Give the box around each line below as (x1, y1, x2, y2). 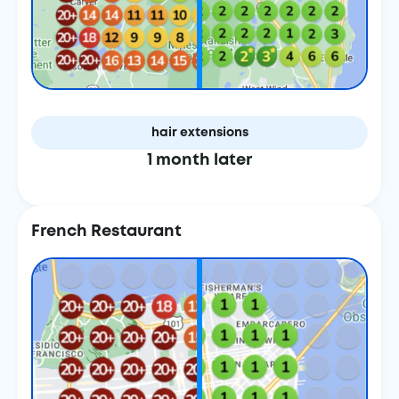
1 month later (147, 153, 252, 167)
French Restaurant (31, 224, 182, 239)
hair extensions (151, 127, 248, 138)
